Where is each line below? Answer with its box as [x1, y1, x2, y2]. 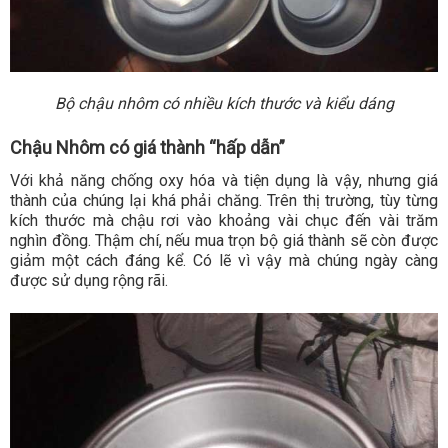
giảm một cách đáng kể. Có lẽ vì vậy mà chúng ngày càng [10, 251, 438, 271]
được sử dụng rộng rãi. [10, 271, 168, 291]
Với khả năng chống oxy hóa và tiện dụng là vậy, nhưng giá [10, 171, 438, 191]
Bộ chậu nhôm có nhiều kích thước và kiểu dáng [54, 94, 394, 114]
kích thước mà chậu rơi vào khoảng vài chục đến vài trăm [10, 211, 438, 231]
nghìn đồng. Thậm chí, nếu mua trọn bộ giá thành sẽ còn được [10, 231, 438, 251]
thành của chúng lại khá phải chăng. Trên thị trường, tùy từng [10, 191, 438, 211]
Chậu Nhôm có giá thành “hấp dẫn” [10, 137, 285, 159]
